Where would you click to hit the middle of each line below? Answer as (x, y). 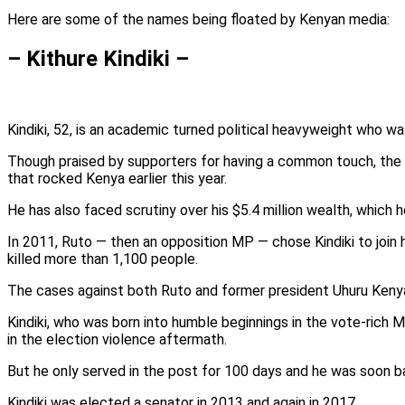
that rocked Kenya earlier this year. (117, 178)
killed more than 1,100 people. (103, 259)
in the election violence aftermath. (117, 339)
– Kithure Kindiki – (98, 58)
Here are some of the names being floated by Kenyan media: (200, 19)
